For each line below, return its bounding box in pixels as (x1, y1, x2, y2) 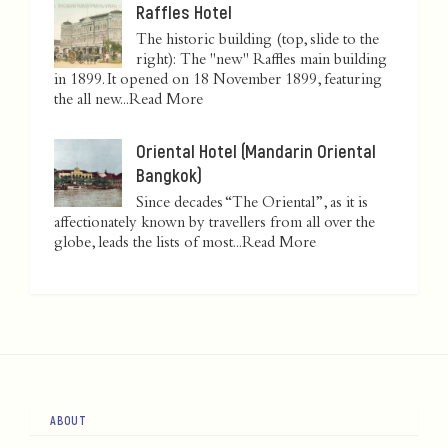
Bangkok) (136, 164, 202, 187)
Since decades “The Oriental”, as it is (136, 196, 368, 213)
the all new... (54, 93, 129, 110)
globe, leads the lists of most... (54, 236, 242, 253)
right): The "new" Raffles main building (136, 53, 387, 70)
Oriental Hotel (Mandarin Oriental (136, 140, 376, 163)
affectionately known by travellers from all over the (54, 216, 375, 233)
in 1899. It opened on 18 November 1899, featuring (54, 73, 382, 90)
